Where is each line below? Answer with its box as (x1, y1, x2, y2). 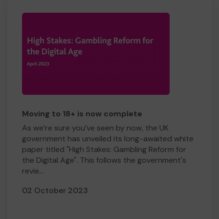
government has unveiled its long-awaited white (22, 133, 194, 144)
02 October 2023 (22, 185, 88, 196)
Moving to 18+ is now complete (22, 109, 142, 119)
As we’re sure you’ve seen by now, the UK (22, 123, 169, 133)
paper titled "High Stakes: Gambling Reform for (22, 144, 186, 154)
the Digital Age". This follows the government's (22, 155, 186, 165)
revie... (22, 166, 44, 176)
